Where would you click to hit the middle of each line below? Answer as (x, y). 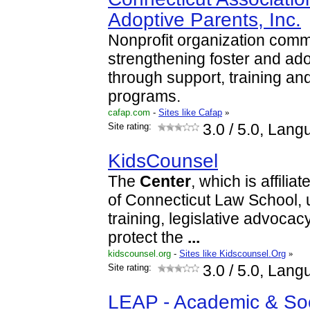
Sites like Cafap (190, 112)
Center (165, 182)
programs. (144, 97)
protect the (148, 238)
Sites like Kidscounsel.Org (232, 254)
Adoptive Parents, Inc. (204, 20)
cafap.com (129, 112)
